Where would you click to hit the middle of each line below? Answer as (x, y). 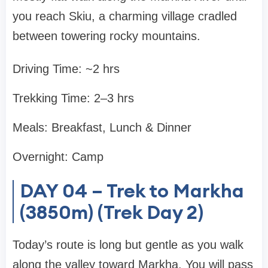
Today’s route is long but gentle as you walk (128, 245)
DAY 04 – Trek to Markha (132, 191)
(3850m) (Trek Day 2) (112, 212)
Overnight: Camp (58, 157)
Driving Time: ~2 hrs (66, 69)
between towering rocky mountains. (106, 36)
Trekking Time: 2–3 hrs (73, 98)
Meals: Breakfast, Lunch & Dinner (102, 128)
